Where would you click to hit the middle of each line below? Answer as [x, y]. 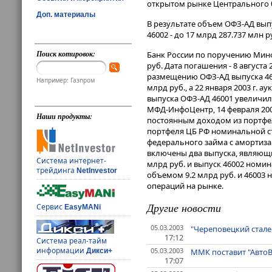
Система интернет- [72, 161]
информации [62, 251]
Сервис [51, 207]
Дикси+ [100, 251]
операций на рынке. [185, 186]
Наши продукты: [65, 117]
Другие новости [184, 208]
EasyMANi [83, 207]
